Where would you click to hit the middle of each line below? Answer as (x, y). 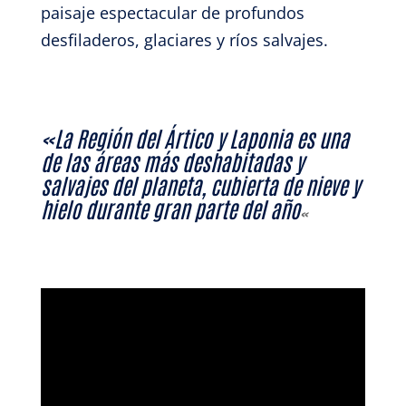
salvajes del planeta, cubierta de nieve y (200, 184)
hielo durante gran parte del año (170, 208)
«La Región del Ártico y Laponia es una (194, 137)
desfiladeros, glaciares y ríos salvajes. (184, 40)
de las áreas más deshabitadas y (172, 161)
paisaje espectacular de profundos (172, 13)
